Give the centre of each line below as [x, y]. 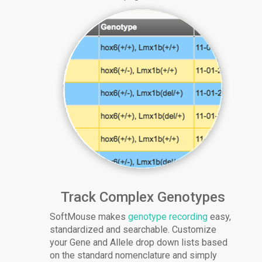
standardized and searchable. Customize [133, 230]
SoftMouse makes [89, 217]
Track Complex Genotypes [143, 197]
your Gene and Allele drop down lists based [139, 243]
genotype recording [168, 217]
